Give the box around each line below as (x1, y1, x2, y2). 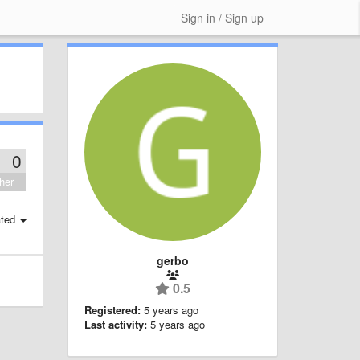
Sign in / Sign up (181, 10, 264, 26)
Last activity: (84, 316, 147, 332)
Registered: (84, 301, 141, 317)
